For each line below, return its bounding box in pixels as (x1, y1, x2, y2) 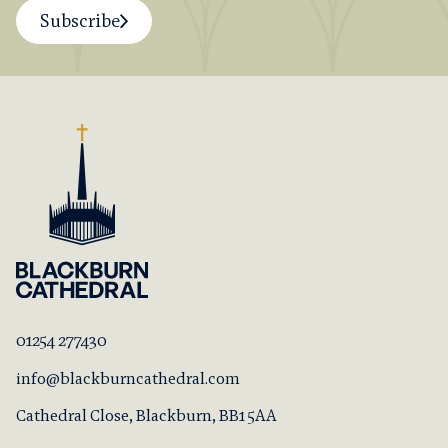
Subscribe (40, 9, 120, 33)
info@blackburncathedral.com (16, 367, 240, 389)
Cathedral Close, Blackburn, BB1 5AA (16, 404, 277, 426)
